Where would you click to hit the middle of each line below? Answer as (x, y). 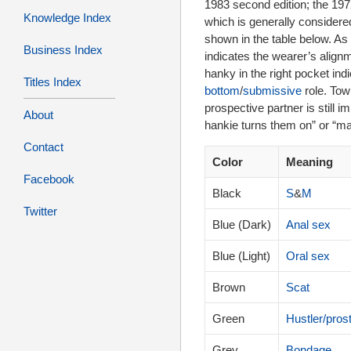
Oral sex (308, 256)
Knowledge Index (67, 18)
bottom (222, 91)
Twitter (40, 212)
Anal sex (308, 225)
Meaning (309, 162)
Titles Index (52, 82)
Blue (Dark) (242, 225)
